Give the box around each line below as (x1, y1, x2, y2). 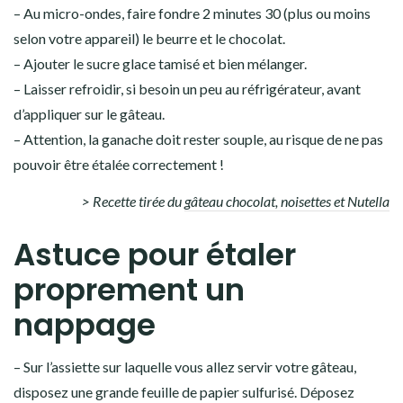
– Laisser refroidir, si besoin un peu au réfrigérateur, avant (13, 80, 361, 98)
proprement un (13, 268, 245, 312)
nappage (13, 303, 156, 347)
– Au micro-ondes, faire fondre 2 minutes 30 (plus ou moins (13, 4, 371, 22)
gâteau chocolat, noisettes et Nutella (184, 193, 390, 210)
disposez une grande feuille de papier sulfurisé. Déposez (13, 383, 354, 401)
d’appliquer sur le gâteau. (13, 105, 165, 123)
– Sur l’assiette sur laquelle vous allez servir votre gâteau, (13, 358, 356, 376)
